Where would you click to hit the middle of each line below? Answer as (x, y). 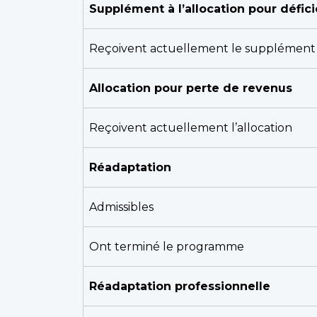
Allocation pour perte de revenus (191, 88)
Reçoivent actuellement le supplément (202, 48)
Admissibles (121, 207)
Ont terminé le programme (167, 247)
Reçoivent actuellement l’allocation (191, 128)
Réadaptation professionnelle (180, 286)
